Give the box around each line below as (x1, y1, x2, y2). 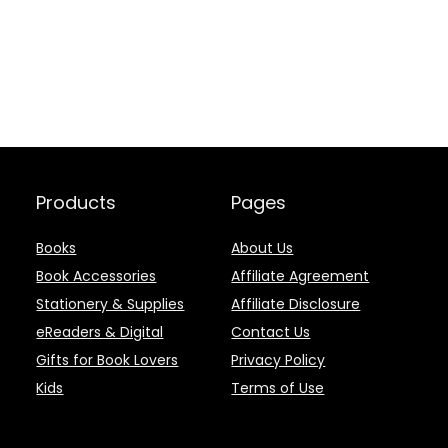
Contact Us (231, 322, 311, 342)
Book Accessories (36, 266, 157, 286)
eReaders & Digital (36, 322, 164, 342)
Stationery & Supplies (36, 294, 185, 314)
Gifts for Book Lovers (36, 350, 179, 370)
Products (36, 190, 117, 215)
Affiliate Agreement (231, 266, 370, 286)
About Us (231, 238, 294, 258)
